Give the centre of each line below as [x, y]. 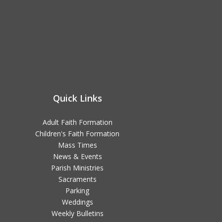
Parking [77, 190]
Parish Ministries [77, 167]
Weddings [77, 202]
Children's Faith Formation [77, 133]
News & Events [77, 156]
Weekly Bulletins [77, 213]
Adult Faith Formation [77, 122]
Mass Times [77, 145]
